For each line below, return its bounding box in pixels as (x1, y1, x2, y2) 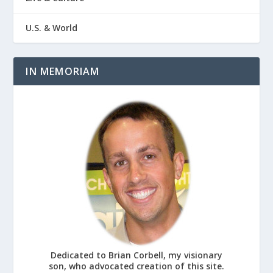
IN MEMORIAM (26, 65, 100, 79)
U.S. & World (26, 22, 78, 34)
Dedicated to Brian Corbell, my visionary (51, 249, 222, 261)
